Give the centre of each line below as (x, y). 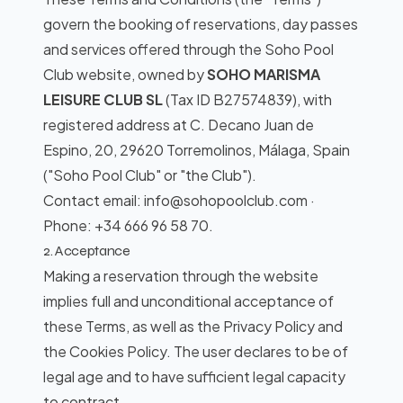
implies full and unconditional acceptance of (188, 301)
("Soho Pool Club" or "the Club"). (150, 175)
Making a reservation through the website (181, 276)
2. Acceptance (87, 251)
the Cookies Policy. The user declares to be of (196, 351)
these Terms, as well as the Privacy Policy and (193, 326)
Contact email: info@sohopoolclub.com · (179, 200)
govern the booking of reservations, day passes (201, 24)
